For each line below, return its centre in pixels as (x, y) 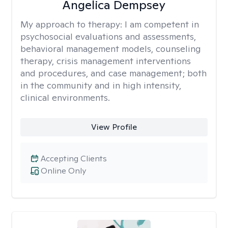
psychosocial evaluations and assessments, (108, 36)
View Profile (114, 127)
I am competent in (162, 24)
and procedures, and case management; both (113, 73)
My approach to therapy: (73, 24)
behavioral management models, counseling (111, 49)
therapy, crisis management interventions (106, 61)
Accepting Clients (74, 159)
